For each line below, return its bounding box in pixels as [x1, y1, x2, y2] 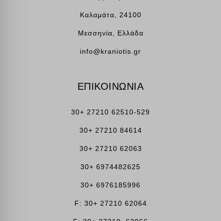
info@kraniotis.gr [80, 47, 141, 55]
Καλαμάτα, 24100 [79, 10, 142, 19]
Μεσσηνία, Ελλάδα [77, 29, 144, 37]
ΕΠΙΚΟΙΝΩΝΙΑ [77, 80, 144, 92]
